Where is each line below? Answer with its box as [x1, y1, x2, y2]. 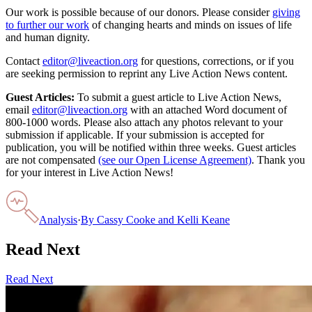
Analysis [39, 214, 77, 226]
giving [272, 6, 300, 19]
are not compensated [6, 154, 95, 166]
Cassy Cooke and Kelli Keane [97, 214, 230, 226]
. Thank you [251, 154, 305, 166]
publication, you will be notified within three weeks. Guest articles [6, 141, 296, 154]
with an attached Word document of [130, 104, 287, 116]
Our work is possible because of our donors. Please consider [6, 6, 270, 19]
